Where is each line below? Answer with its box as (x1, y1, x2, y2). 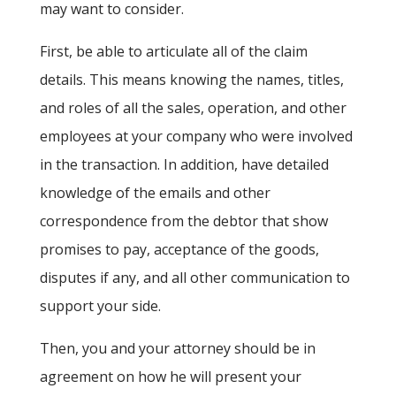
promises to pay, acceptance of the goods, (39, 240, 319, 260)
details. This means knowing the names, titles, (39, 70, 344, 90)
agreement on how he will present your (39, 367, 301, 387)
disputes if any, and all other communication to (39, 268, 350, 288)
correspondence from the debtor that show (39, 211, 328, 232)
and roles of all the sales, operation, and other (39, 98, 346, 118)
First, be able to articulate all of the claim (39, 42, 308, 62)
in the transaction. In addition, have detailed (39, 155, 329, 175)
